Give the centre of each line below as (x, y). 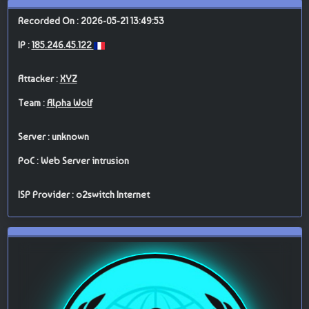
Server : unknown (53, 137)
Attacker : (39, 79)
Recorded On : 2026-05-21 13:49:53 (91, 21)
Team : (32, 103)
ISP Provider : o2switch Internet (83, 195)
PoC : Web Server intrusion (73, 161)
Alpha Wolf (69, 103)
